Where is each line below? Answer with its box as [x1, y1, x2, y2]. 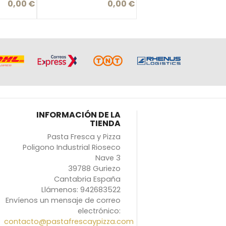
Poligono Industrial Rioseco [22, 142, 121, 152]
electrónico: [77, 205, 121, 216]
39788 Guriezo [68, 163, 121, 174]
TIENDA [89, 117, 121, 129]
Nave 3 [95, 152, 121, 163]
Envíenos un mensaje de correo [5, 195, 121, 205]
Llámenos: [41, 184, 80, 195]
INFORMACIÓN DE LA [36, 108, 121, 121]
